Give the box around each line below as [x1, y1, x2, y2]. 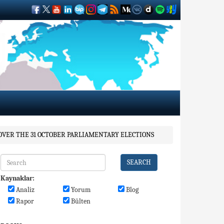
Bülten [69, 197, 90, 205]
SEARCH [127, 158, 151, 166]
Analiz [14, 185, 34, 194]
